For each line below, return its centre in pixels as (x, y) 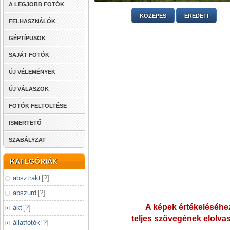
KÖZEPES (153, 16)
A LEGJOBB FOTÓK (36, 4)
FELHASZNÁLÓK (32, 21)
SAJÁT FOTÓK (29, 55)
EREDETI (196, 16)
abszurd (25, 193)
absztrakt (27, 178)
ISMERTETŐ (25, 123)
